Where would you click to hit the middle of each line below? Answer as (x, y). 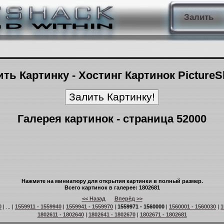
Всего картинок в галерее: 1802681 (112, 187)
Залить (198, 17)
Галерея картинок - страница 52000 (112, 119)
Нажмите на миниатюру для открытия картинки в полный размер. (112, 181)
